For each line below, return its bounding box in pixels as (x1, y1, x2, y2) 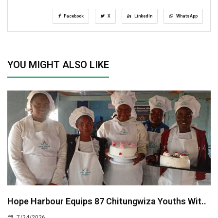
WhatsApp (175, 14, 198, 19)
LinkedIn (133, 14, 152, 19)
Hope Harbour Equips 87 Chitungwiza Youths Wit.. (7, 196, 206, 207)
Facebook (63, 14, 84, 19)
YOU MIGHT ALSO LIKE (7, 59, 109, 71)
